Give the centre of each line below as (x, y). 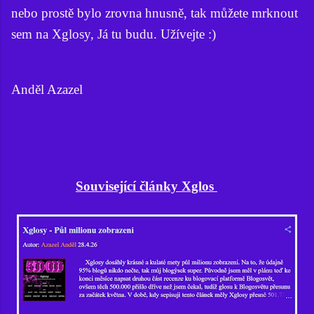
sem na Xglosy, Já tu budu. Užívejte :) (114, 34)
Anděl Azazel (47, 90)
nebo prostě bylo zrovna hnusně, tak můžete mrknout (155, 13)
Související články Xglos (146, 186)
